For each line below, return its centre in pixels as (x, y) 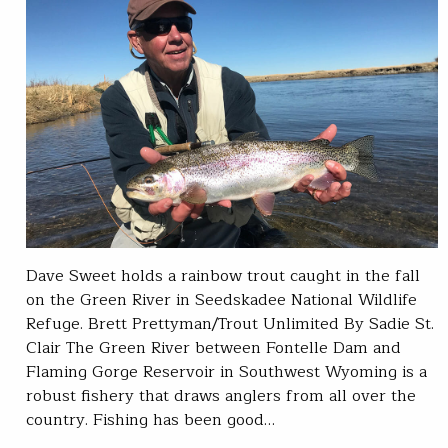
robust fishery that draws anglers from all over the (221, 395)
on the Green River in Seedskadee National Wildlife (221, 299)
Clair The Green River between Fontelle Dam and (213, 347)
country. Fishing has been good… (150, 419)
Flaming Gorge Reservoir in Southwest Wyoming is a (226, 371)
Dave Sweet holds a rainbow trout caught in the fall (223, 275)
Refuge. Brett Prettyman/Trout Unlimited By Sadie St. (230, 323)
